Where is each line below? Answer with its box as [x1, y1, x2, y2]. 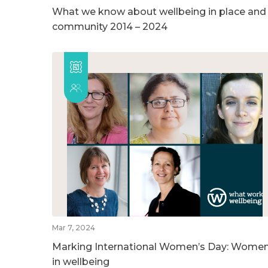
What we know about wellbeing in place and [52, 5, 266, 17]
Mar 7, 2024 [52, 223, 95, 232]
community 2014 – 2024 [52, 20, 167, 32]
